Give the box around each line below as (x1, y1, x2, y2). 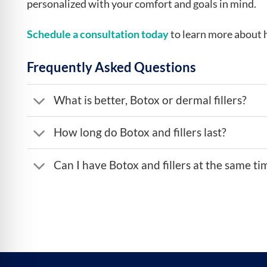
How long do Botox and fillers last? (53, 125, 226, 139)
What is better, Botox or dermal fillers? (53, 93, 247, 107)
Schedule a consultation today (27, 27, 169, 41)
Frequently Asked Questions (27, 58, 196, 75)
